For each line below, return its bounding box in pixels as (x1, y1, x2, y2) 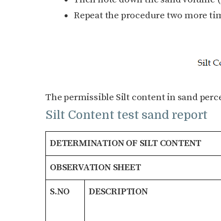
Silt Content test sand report (45, 108, 208, 122)
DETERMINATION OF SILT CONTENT (50, 138, 202, 149)
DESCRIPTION (89, 186, 148, 198)
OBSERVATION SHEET (50, 162, 141, 174)
